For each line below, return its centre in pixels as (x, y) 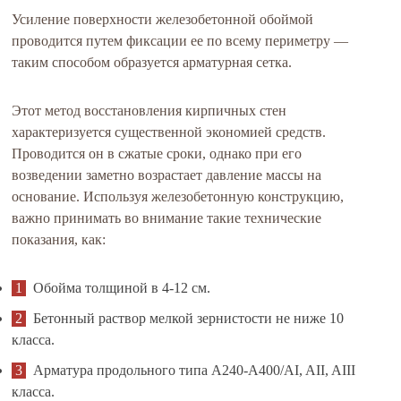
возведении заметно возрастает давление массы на (167, 175)
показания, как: (59, 239)
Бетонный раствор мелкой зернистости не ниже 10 (189, 318)
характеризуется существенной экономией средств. (169, 132)
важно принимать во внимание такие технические (167, 218)
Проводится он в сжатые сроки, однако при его (157, 154)
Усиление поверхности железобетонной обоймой (163, 19)
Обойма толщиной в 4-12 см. (122, 288)
